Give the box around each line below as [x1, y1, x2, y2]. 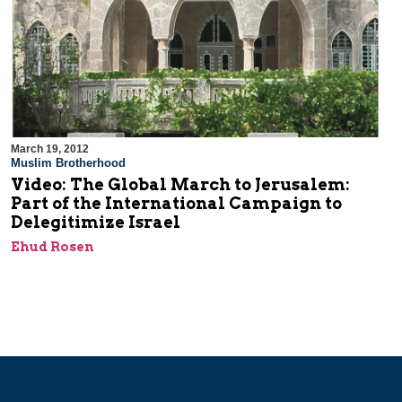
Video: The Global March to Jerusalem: [11, 175, 350, 195]
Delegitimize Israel [11, 213, 180, 232]
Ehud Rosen [11, 240, 94, 255]
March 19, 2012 [11, 143, 89, 156]
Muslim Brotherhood [11, 156, 126, 170]
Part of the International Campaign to [11, 194, 342, 214]
